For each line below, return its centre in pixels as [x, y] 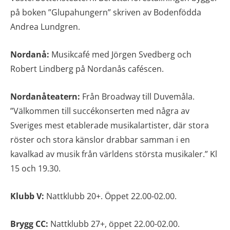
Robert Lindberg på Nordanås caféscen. [87, 69]
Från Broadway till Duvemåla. [137, 96]
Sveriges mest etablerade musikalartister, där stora [110, 125]
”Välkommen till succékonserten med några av [100, 111]
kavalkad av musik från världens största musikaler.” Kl [114, 154]
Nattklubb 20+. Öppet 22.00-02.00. [111, 196]
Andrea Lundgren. [45, 26]
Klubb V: [28, 196]
